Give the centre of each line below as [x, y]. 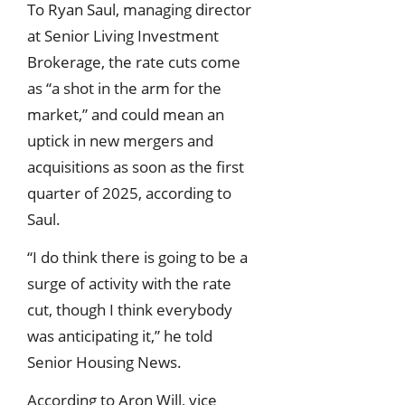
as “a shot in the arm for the [124, 88]
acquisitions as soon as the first [136, 166]
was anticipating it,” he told [120, 335]
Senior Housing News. [104, 362]
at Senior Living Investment [123, 35]
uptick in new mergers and [120, 140]
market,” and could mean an [126, 114]
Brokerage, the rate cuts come [134, 61]
